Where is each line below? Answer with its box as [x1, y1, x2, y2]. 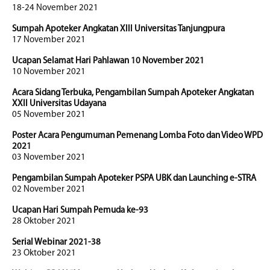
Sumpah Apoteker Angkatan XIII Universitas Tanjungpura [12, 25, 225, 34]
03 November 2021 [12, 153, 86, 162]
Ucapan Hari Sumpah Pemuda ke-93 [12, 206, 148, 215]
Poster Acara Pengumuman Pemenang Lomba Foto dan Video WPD [12, 131, 263, 140]
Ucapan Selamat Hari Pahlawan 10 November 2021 [12, 57, 204, 66]
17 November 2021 [12, 36, 86, 45]
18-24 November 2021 [12, 4, 98, 13]
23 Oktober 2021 [12, 249, 76, 258]
